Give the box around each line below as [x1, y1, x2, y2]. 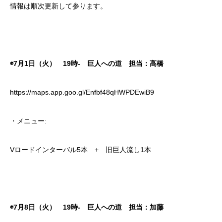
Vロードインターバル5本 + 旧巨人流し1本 [10, 146, 151, 154]
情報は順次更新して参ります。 [10, 2, 107, 10]
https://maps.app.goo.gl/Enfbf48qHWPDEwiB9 [10, 88, 154, 96]
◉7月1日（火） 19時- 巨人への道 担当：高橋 [10, 59, 164, 67]
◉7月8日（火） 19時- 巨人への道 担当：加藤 [10, 203, 164, 211]
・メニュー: [10, 117, 47, 125]
